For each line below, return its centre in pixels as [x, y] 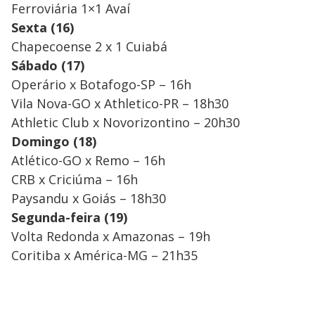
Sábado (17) [48, 66]
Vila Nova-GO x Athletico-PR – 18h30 [120, 104]
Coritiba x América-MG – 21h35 [104, 256]
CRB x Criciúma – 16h [75, 180]
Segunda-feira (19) [69, 218]
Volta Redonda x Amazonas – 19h [111, 237]
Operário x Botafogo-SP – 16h [101, 85]
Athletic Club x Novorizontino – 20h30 [126, 123]
